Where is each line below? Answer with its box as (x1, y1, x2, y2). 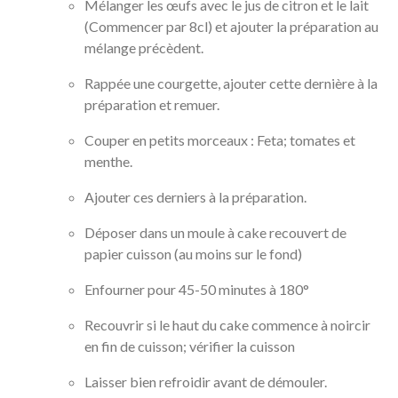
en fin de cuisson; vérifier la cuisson (84, 338, 295, 354)
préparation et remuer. (84, 96, 219, 113)
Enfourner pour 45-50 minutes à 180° (84, 281, 309, 298)
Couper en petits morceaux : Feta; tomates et (84, 131, 355, 148)
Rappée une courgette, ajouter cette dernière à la (84, 75, 378, 92)
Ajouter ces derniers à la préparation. (84, 188, 306, 205)
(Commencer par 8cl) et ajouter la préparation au (84, 18, 378, 35)
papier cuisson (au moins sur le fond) (84, 245, 302, 262)
